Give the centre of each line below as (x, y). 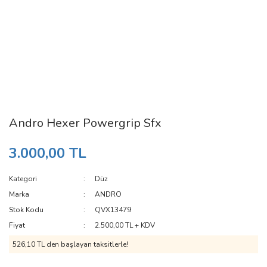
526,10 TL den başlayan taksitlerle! (70, 244)
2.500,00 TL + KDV (125, 225)
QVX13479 (113, 210)
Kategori (23, 179)
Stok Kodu (26, 210)
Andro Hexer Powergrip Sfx (85, 123)
